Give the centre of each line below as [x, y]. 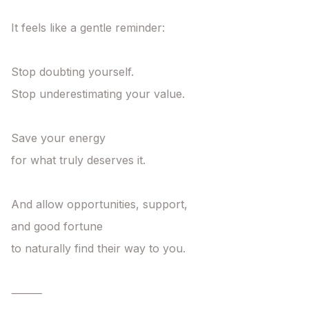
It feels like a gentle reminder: [88, 28]
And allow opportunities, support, [99, 205]
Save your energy [58, 138]
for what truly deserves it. [78, 160]
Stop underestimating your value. [98, 94]
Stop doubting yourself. [72, 72]
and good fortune [57, 227]
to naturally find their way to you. [98, 249]
